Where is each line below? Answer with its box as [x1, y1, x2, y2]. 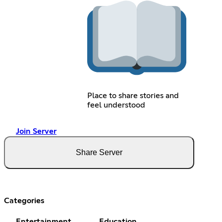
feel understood [87, 101, 145, 109]
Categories [4, 196, 45, 205]
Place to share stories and [87, 91, 179, 100]
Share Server [76, 148, 122, 157]
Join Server [16, 127, 56, 135]
